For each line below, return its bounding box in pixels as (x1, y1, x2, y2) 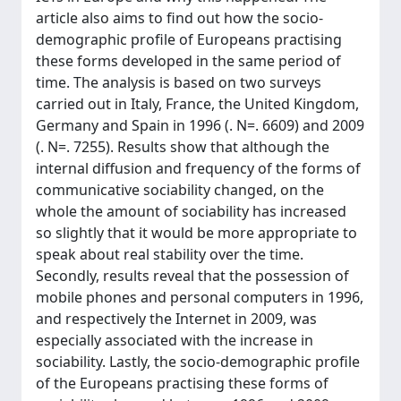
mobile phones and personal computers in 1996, (36, 287, 363, 307)
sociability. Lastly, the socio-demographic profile (36, 352, 360, 371)
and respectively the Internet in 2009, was (36, 309, 317, 328)
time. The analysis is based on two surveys (36, 73, 321, 92)
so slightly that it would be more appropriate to (36, 223, 357, 243)
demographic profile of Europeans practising (36, 30, 342, 49)
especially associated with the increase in (36, 330, 313, 350)
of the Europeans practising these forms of (36, 373, 328, 393)
